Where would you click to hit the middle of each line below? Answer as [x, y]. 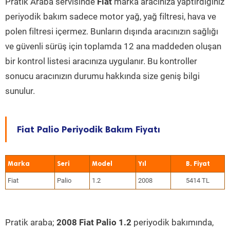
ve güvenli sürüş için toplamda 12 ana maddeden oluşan [113, 46]
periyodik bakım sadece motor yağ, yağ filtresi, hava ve [111, 16]
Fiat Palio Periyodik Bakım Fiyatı [89, 129]
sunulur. [20, 91]
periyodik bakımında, [172, 222]
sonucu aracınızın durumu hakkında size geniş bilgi [102, 76]
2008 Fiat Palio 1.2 [94, 222]
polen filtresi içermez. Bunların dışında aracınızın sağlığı [112, 31]
